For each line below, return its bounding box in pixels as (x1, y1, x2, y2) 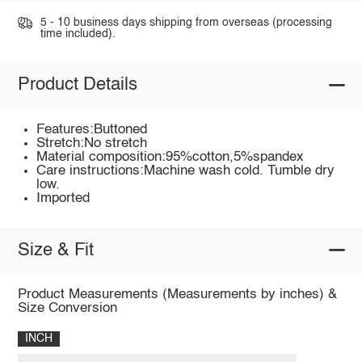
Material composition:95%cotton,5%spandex (36, 149, 305, 164)
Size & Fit (17, 241, 94, 259)
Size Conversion (17, 301, 117, 316)
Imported (36, 191, 90, 205)
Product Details (17, 76, 137, 95)
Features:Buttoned (36, 122, 148, 137)
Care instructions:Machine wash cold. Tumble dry (36, 163, 335, 178)
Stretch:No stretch (36, 136, 148, 150)
